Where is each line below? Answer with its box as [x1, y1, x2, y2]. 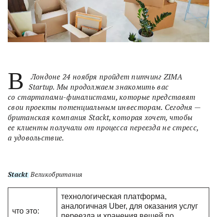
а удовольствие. [8, 132, 64, 142]
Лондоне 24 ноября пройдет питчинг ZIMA [29, 71, 183, 81]
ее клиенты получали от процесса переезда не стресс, [8, 122, 199, 132]
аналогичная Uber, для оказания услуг [61, 201, 198, 210]
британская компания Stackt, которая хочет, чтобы [8, 112, 193, 122]
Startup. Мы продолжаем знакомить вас [29, 81, 169, 92]
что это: [12, 206, 39, 215]
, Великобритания [27, 170, 83, 179]
